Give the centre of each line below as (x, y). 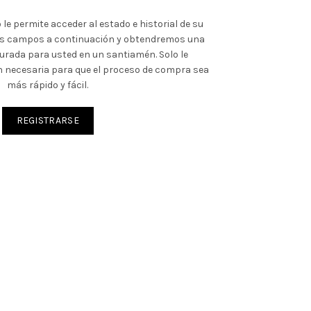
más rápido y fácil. (48, 85)
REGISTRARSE (48, 120)
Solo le (173, 54)
